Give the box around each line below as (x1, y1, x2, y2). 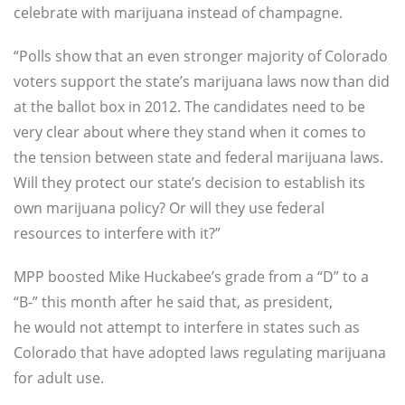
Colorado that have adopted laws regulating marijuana (14, 343, 386, 363)
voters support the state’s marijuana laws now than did (14, 71, 390, 92)
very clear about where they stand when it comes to (14, 122, 366, 143)
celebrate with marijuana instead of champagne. (14, 3, 343, 24)
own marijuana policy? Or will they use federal (14, 198, 325, 219)
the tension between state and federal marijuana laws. (14, 147, 383, 168)
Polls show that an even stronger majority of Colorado (19, 46, 388, 67)
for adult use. (14, 368, 104, 389)
